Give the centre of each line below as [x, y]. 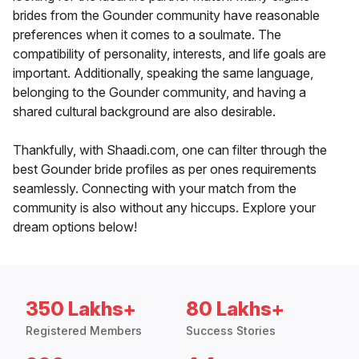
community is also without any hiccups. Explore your [164, 208]
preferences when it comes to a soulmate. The [147, 35]
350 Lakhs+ [81, 309]
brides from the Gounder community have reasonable [166, 16]
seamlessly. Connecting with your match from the [155, 189]
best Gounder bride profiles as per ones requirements [165, 169]
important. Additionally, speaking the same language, [163, 73]
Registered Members [84, 331]
